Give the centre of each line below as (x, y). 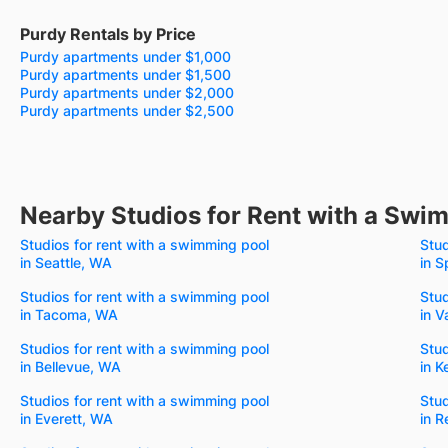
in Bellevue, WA (70, 366)
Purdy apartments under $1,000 (125, 56)
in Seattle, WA (66, 262)
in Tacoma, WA (69, 314)
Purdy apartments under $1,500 (125, 74)
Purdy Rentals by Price (108, 33)
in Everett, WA (66, 418)
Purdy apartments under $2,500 (127, 110)
